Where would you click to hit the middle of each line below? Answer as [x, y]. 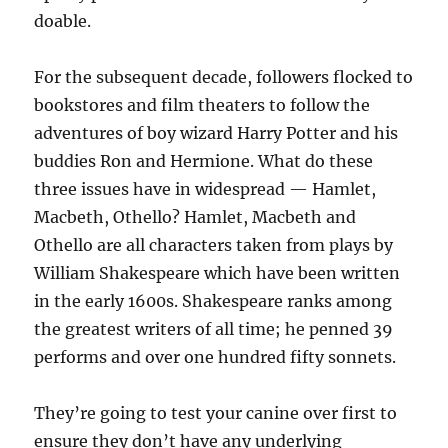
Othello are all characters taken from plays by [214, 245]
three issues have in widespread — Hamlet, [205, 189]
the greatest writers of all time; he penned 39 [214, 329]
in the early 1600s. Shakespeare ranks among [213, 301]
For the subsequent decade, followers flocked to [224, 77]
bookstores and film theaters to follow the [202, 105]
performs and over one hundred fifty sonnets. [215, 357]
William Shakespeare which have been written [217, 273]
